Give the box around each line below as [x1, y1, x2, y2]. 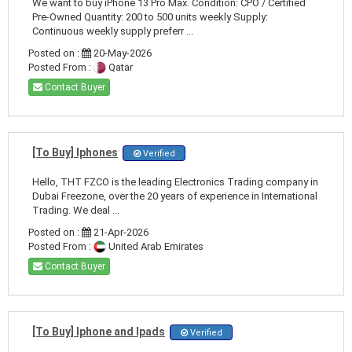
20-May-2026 [91, 46, 152, 59]
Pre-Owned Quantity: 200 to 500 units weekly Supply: [32, 10, 268, 23]
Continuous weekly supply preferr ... [32, 24, 193, 37]
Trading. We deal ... [32, 203, 119, 216]
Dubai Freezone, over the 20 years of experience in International [32, 189, 317, 202]
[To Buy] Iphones [32, 145, 118, 159]
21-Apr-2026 [91, 225, 148, 238]
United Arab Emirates [106, 240, 203, 252]
